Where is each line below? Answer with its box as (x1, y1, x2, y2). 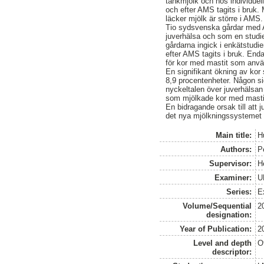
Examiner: (214, 173, 252, 182)
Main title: (216, 130, 252, 140)
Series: (226, 187, 252, 196)
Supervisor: (209, 159, 252, 168)
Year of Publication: (180, 224, 252, 233)
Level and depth (193, 238, 252, 247)
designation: (206, 210, 252, 219)
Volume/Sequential (183, 201, 252, 210)
